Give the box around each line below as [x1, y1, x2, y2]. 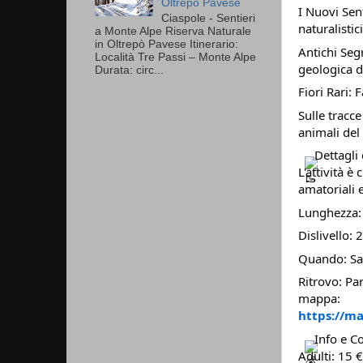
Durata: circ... [95, 63, 164, 76]
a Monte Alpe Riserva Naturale [95, 24, 251, 37]
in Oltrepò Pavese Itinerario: [95, 37, 238, 50]
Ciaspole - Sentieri [161, 11, 256, 24]
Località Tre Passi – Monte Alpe [95, 50, 256, 63]
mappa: [298, 290, 340, 307]
